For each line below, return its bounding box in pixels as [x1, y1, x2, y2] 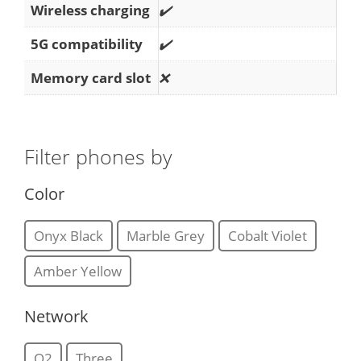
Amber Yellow [34, 262, 122, 281]
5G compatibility [31, 34, 143, 53]
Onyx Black [34, 226, 103, 246]
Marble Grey [127, 226, 205, 246]
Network [24, 305, 89, 328]
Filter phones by [24, 143, 172, 171]
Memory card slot [31, 68, 151, 87]
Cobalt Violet [228, 226, 307, 246]
